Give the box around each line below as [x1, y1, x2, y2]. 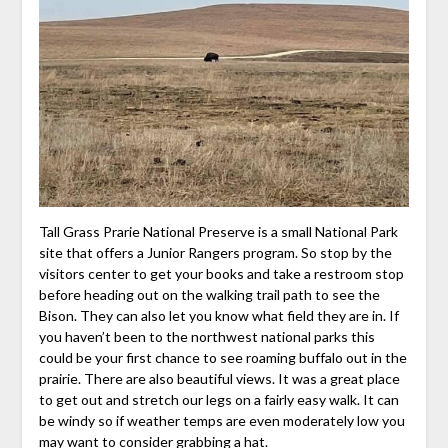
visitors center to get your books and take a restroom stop [38, 264, 404, 282]
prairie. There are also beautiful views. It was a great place [38, 369, 400, 387]
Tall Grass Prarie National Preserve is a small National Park [38, 222, 398, 240]
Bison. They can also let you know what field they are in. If [38, 306, 399, 324]
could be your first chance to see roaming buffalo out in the [38, 348, 407, 366]
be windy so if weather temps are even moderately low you [38, 411, 405, 429]
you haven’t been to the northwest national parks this [38, 327, 375, 345]
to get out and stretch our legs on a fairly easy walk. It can [38, 390, 399, 408]
